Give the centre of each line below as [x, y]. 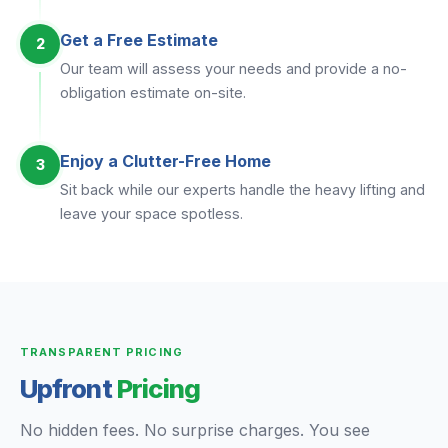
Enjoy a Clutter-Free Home [165, 161]
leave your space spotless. [151, 213]
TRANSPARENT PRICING [101, 352]
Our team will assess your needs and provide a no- [233, 68]
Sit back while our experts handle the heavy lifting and [242, 189]
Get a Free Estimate [139, 40]
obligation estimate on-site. [153, 92]
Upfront [68, 388]
